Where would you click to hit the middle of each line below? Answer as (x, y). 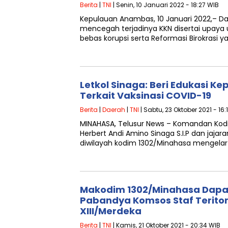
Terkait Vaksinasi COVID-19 (146, 95)
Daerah (114, 110)
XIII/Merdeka (111, 211)
